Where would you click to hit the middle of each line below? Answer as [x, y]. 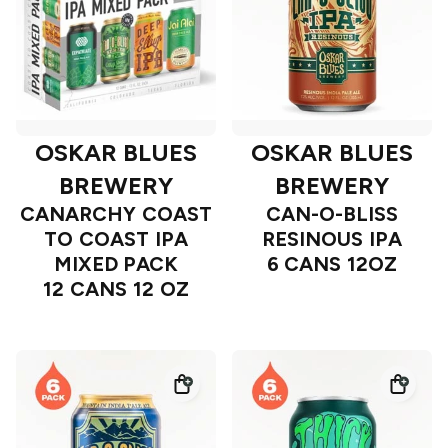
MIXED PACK [116, 264]
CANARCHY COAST [116, 214]
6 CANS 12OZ [332, 264]
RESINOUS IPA [332, 239]
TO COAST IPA [116, 239]
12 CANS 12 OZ [116, 289]
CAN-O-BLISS [332, 214]
